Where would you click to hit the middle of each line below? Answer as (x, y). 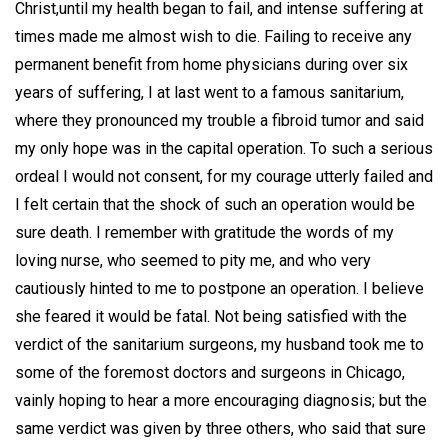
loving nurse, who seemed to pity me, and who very (193, 260)
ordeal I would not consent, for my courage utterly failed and (224, 176)
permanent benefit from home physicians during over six (211, 64)
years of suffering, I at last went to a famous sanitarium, (209, 92)
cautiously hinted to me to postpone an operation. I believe (219, 288)
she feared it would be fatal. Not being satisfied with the (211, 316)
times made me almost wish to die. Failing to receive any (213, 36)
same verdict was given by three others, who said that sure (220, 428)
